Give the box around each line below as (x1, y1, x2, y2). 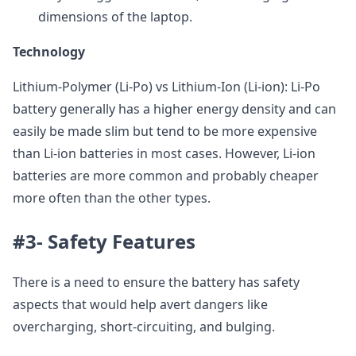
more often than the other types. (13, 189, 211, 207)
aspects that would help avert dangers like (13, 296, 268, 313)
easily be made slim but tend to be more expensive (13, 122, 317, 140)
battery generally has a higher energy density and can (13, 100, 336, 118)
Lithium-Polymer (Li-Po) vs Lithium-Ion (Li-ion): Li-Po (13, 78, 320, 95)
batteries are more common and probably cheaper (13, 167, 319, 184)
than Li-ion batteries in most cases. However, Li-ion (13, 145, 315, 162)
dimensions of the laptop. (38, 8, 192, 25)
